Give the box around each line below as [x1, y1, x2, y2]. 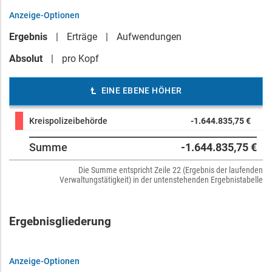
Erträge [67, 31, 97, 42]
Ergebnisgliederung [9, 215, 111, 228]
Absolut [9, 53, 42, 64]
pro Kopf [62, 53, 99, 64]
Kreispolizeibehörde [29, 116, 107, 126]
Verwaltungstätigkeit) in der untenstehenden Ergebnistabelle [59, 175, 263, 185]
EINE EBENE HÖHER [101, 86, 182, 95]
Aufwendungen [117, 31, 182, 42]
